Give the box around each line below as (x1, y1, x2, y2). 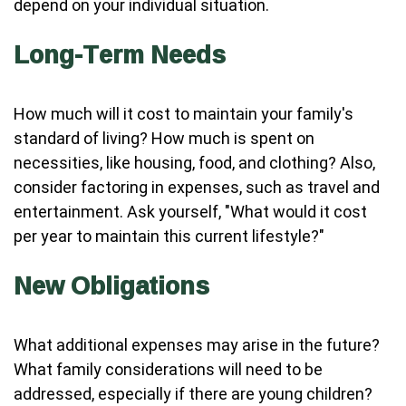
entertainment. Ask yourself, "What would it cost (14, 202, 367, 221)
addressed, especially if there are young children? (14, 384, 372, 403)
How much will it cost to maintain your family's (14, 104, 353, 123)
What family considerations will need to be (14, 360, 323, 379)
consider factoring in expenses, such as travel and (14, 178, 380, 197)
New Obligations (14, 262, 209, 308)
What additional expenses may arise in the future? (14, 335, 380, 354)
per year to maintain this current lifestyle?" (14, 227, 324, 246)
